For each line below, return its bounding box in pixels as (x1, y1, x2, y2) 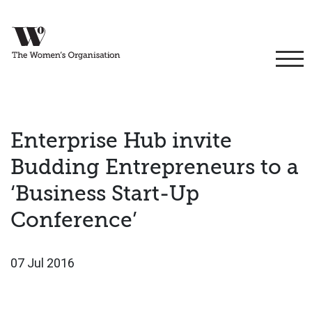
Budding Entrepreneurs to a (10, 155, 299, 179)
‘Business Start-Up (10, 182, 199, 205)
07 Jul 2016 (10, 256, 75, 270)
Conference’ (10, 208, 137, 232)
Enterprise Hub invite (10, 129, 232, 153)
